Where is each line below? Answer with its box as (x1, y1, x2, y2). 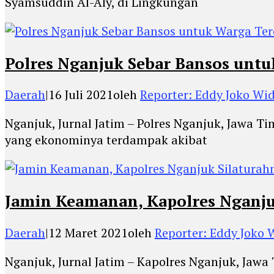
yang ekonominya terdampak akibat (5, 131, 207, 149)
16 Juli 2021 (48, 86, 113, 103)
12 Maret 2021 (48, 224, 128, 241)
